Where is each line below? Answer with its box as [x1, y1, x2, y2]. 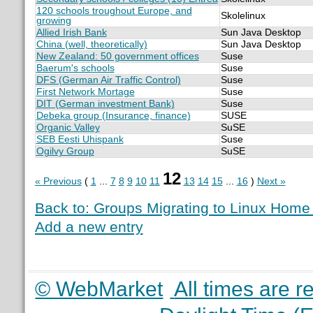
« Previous [34, 175, 82, 187]
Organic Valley [36, 122, 100, 133]
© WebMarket [35, 277, 163, 300]
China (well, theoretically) [36, 38, 147, 50]
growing [36, 15, 71, 26]
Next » [256, 175, 286, 187]
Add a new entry [34, 219, 143, 235]
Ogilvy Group [36, 145, 94, 156]
